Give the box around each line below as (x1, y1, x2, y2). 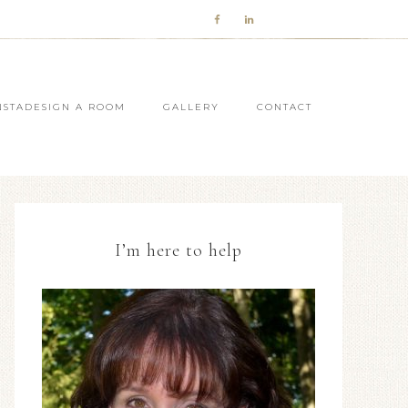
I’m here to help (115, 240, 242, 261)
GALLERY (163, 101, 219, 113)
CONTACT (257, 101, 312, 113)
